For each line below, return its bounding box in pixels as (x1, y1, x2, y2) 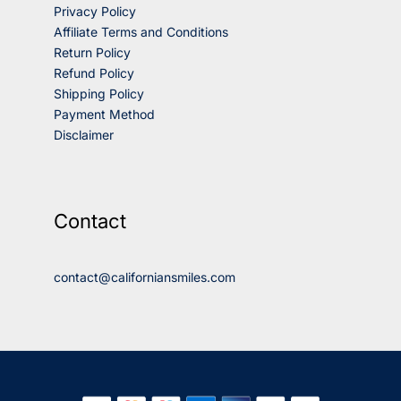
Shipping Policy (54, 85, 144, 101)
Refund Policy (54, 64, 134, 81)
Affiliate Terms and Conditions (54, 23, 228, 39)
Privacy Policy (54, 3, 136, 19)
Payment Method (54, 106, 155, 122)
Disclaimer (54, 126, 114, 142)
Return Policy (54, 44, 131, 60)
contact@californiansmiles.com (54, 269, 235, 285)
